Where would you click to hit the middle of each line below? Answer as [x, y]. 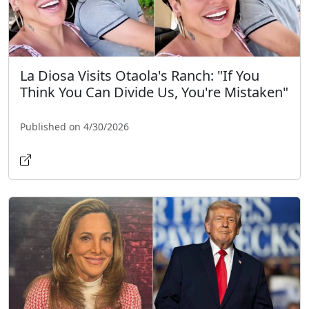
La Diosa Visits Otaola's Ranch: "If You [140, 76]
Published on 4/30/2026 [74, 127]
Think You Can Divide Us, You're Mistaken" [154, 92]
